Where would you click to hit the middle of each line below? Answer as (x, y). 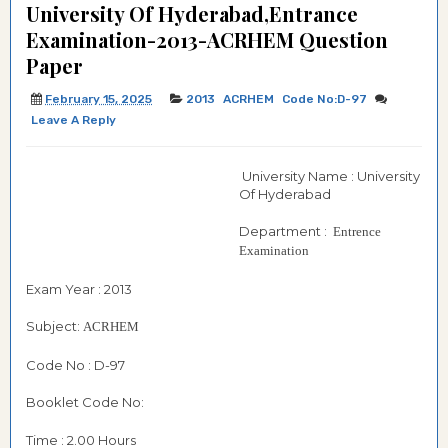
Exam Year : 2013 (79, 288)
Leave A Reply (73, 120)
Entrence (357, 231)
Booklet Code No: (86, 402)
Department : (286, 231)
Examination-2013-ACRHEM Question (207, 39)
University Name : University (329, 175)
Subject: (54, 326)
